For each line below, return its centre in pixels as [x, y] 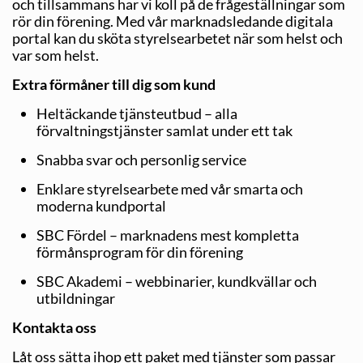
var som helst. [56, 55]
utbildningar [76, 298]
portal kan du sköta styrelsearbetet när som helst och [177, 38]
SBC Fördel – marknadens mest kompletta [168, 235]
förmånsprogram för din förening [140, 252]
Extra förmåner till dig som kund [114, 84]
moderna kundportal [101, 205]
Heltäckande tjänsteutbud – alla [137, 113]
